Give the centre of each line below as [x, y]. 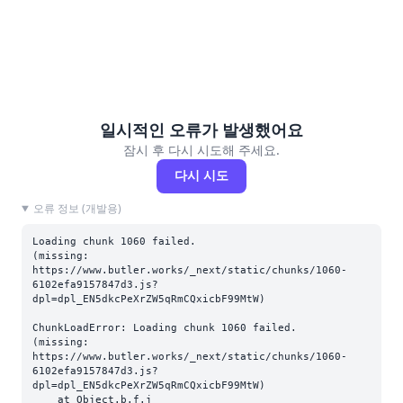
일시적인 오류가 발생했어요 [201, 130]
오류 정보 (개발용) [77, 208]
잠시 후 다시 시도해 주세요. [201, 150]
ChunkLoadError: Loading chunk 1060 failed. [165, 328]
